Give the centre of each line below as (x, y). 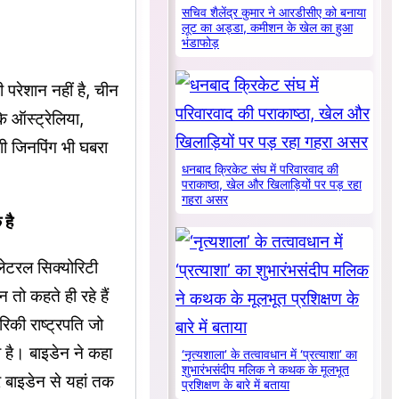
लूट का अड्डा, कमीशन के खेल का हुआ (268, 28)
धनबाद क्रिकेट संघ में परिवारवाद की (261, 170)
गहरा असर (205, 200)
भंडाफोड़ (201, 43)
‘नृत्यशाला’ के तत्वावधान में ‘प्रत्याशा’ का (270, 355)
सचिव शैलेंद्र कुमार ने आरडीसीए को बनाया (274, 13)
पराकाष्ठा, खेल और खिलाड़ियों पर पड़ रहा (272, 185)
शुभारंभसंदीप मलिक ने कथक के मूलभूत (266, 370)
